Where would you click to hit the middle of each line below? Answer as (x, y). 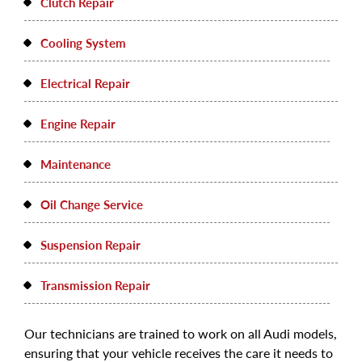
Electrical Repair (85, 82)
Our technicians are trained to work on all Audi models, (181, 333)
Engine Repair (78, 123)
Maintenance (76, 163)
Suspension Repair (90, 244)
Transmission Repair (95, 284)
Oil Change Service (92, 204)
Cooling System (83, 42)
